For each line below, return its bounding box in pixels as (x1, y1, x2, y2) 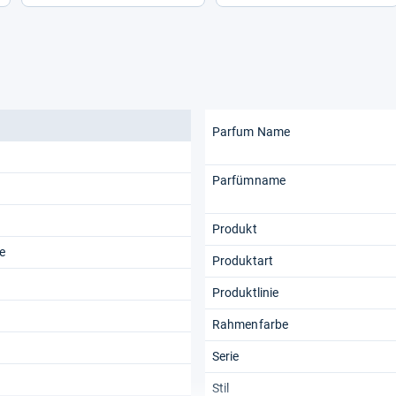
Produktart (212, 253, 273, 268)
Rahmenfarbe (212, 316, 289, 331)
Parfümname (212, 172, 286, 187)
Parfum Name (212, 124, 291, 139)
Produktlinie (212, 285, 279, 300)
